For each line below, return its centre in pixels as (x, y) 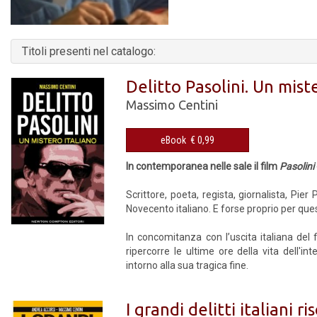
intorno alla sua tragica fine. (188, 265)
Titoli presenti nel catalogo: (89, 51)
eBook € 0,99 (203, 140)
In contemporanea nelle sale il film (203, 166)
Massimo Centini (172, 104)
